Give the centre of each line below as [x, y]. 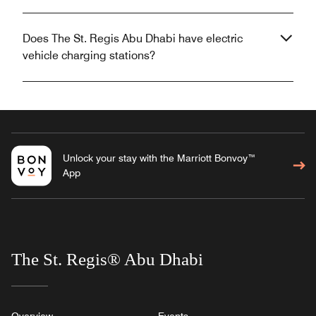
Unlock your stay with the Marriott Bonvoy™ [159, 158]
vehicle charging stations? [89, 55]
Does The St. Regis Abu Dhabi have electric [133, 38]
